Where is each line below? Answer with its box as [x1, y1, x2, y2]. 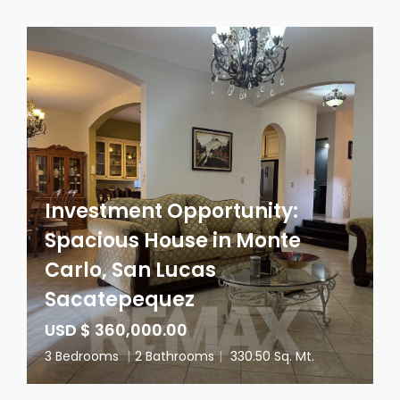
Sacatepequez [45, 286, 195, 313]
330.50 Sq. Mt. [227, 347, 314, 365]
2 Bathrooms [135, 347, 214, 365]
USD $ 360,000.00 [45, 319, 187, 341]
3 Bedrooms [45, 347, 122, 365]
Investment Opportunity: [45, 197, 298, 225]
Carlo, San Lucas [45, 256, 216, 284]
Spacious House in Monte [45, 227, 301, 254]
